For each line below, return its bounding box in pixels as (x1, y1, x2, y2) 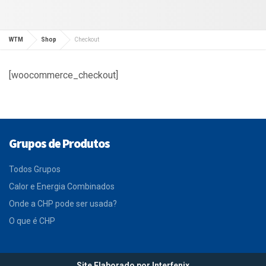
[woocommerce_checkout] (9, 69, 118, 81)
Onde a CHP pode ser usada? (9, 199, 117, 208)
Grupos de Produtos (9, 135, 110, 151)
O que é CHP (9, 216, 55, 226)
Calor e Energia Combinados (9, 182, 115, 191)
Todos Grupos (9, 164, 61, 174)
